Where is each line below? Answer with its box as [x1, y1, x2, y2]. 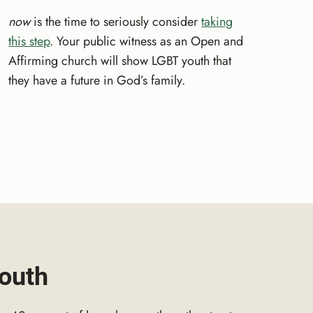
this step [8, 31, 50, 50]
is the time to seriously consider [30, 12, 202, 31]
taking [201, 12, 233, 31]
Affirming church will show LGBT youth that [8, 51, 232, 70]
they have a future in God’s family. [8, 71, 186, 89]
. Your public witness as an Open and [50, 31, 244, 50]
